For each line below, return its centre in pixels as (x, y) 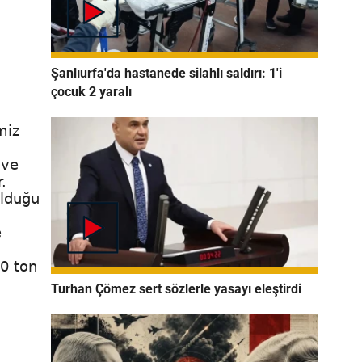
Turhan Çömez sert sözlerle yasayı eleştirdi (176, 288)
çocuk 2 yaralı (91, 91)
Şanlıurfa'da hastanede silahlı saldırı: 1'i (166, 73)
